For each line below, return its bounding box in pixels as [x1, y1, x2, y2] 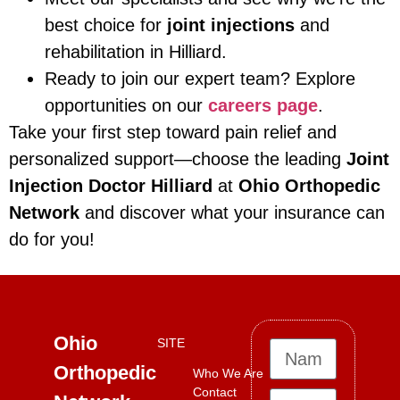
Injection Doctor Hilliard [9, 176, 212, 196]
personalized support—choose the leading [9, 149, 346, 170]
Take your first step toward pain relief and [9, 122, 337, 143]
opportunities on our [45, 96, 208, 116]
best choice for [45, 15, 167, 36]
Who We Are [192, 365, 263, 380]
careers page [208, 96, 318, 116]
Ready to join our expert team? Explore [45, 69, 355, 89]
